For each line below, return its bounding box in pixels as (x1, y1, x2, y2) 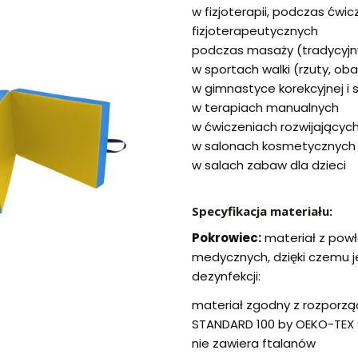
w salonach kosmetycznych (192, 137, 356, 155)
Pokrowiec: (192, 229, 261, 247)
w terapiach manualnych (192, 99, 339, 117)
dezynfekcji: (192, 268, 261, 285)
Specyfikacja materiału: (192, 203, 332, 220)
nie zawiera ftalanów (192, 335, 316, 352)
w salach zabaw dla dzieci (192, 157, 346, 174)
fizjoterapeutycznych (192, 22, 318, 40)
